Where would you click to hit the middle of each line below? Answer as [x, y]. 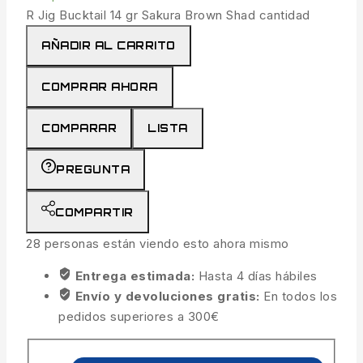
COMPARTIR [94, 213]
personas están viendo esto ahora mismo [165, 244]
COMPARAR [79, 128]
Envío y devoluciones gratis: [169, 297]
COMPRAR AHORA [100, 87]
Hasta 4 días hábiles [258, 276]
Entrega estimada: [137, 276]
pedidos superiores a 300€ [139, 317]
